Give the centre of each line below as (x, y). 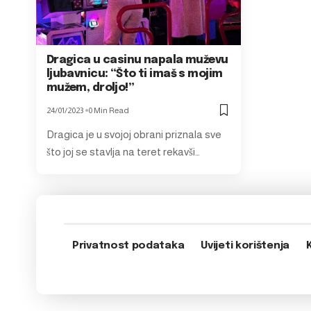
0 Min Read (108, 110)
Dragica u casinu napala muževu (137, 60)
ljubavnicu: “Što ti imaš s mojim (134, 74)
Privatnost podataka (128, 245)
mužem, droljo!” (90, 88)
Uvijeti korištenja (245, 245)
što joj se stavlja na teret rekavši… (123, 152)
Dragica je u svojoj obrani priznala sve (134, 134)
